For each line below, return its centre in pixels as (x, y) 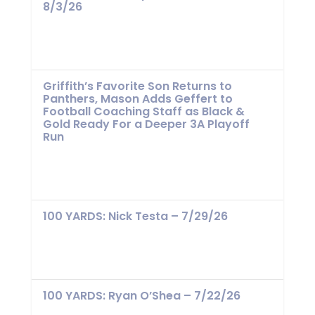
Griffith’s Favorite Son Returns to (137, 86)
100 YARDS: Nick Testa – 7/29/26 (135, 216)
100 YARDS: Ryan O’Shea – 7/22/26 (141, 295)
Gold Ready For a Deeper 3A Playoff (146, 124)
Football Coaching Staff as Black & (143, 111)
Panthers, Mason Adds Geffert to (137, 98)
